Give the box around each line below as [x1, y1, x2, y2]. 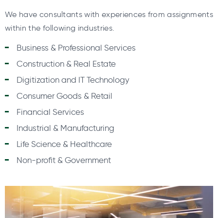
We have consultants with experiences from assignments [5, 9, 213, 19]
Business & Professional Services [17, 43, 136, 53]
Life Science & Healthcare [17, 139, 112, 149]
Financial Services [17, 107, 84, 117]
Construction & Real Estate [17, 59, 116, 69]
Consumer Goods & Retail [17, 91, 112, 101]
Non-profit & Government [17, 155, 111, 165]
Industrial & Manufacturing [17, 123, 114, 133]
